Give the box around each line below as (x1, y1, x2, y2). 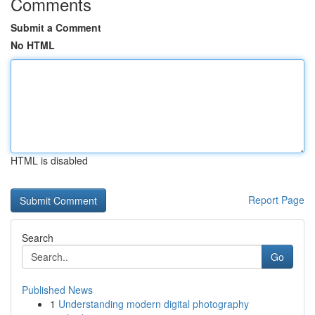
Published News (22, 283, 93, 297)
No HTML (11, 38, 55, 52)
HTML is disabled (11, 153, 88, 167)
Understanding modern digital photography (58, 297, 249, 311)
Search (22, 231, 53, 245)
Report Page (248, 193, 304, 207)
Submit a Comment (11, 20, 101, 34)
